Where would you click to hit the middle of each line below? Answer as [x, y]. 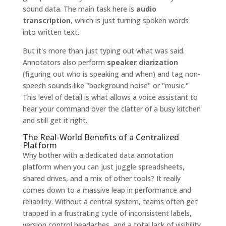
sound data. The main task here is [79, 9]
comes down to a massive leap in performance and [107, 190]
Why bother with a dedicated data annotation [98, 155]
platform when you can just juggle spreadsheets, [103, 166]
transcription [46, 20]
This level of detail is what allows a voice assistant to [110, 97]
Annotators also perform [65, 62]
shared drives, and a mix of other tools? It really [101, 178]
